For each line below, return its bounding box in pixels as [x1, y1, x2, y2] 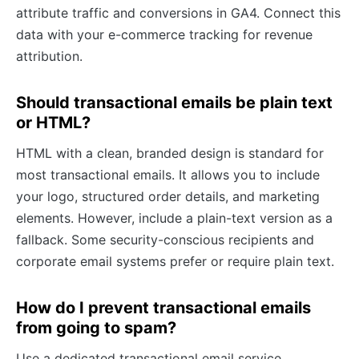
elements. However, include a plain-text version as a [16, 209, 333, 226]
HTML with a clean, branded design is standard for [16, 144, 324, 161]
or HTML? [16, 112, 91, 132]
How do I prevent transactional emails [16, 297, 311, 317]
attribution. [16, 47, 83, 64]
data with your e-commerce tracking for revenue [16, 26, 313, 42]
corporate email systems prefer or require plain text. [16, 252, 334, 269]
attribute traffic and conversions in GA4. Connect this [16, 4, 341, 21]
